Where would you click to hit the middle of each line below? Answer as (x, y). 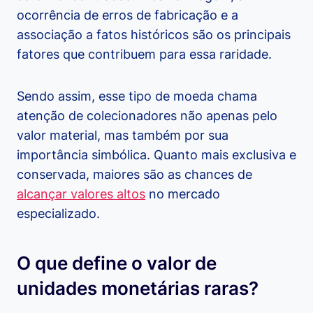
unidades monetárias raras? (138, 289)
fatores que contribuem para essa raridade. (144, 54)
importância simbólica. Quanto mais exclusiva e (156, 155)
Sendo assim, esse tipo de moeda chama (137, 96)
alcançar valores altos (81, 194)
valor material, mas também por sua (123, 136)
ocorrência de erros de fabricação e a (128, 15)
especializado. (58, 214)
